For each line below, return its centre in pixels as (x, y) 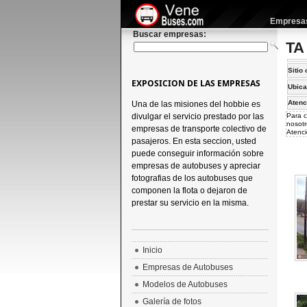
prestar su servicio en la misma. (190, 203)
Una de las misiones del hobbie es (196, 104)
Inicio (152, 250)
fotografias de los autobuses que (192, 178)
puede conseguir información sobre (197, 153)
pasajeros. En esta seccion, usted (194, 141)
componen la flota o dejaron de (189, 191)
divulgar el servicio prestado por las (197, 116)
